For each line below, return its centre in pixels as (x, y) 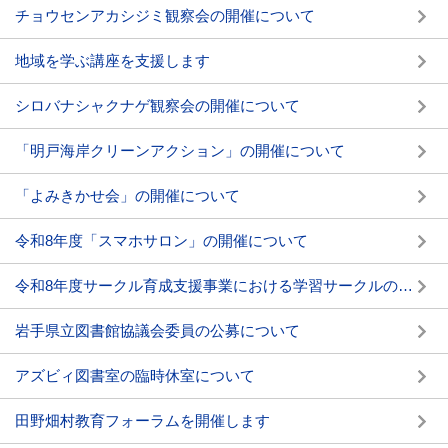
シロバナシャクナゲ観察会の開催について (157, 105)
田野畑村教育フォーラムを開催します (142, 420)
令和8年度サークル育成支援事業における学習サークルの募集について (405, 285)
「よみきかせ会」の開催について (127, 195)
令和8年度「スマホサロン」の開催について (161, 240)
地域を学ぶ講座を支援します (112, 60)
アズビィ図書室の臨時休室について (135, 375)
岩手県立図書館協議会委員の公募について (157, 330)
